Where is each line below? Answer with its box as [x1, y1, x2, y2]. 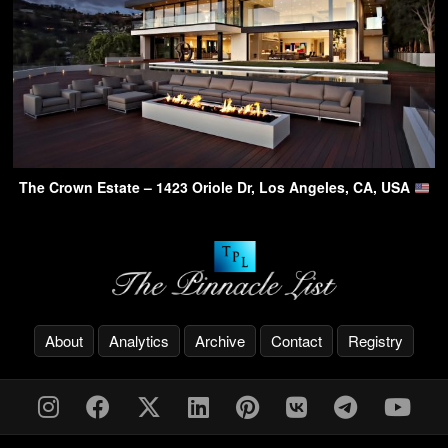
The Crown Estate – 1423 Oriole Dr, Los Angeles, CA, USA [18, 177, 414, 198]
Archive [195, 329, 245, 351]
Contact [271, 329, 322, 351]
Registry [348, 329, 403, 351]
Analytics [109, 329, 169, 351]
